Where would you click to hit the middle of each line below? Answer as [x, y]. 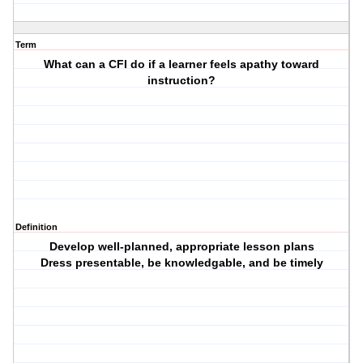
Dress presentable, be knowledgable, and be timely [181, 263]
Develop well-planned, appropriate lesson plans [181, 247]
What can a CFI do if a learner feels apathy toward [182, 64]
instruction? [182, 81]
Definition [36, 227]
